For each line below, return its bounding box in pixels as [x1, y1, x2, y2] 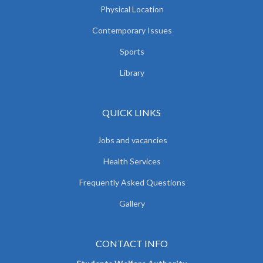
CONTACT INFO [95, 237, 168, 249]
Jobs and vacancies [97, 134, 167, 145]
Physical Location [100, 4, 164, 14]
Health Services [103, 156, 161, 166]
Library [120, 67, 144, 77]
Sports [120, 46, 144, 56]
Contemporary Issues [92, 25, 172, 35]
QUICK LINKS [102, 106, 161, 118]
